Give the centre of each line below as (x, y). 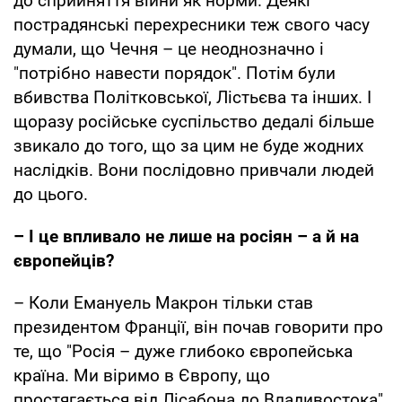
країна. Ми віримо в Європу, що (142, 376)
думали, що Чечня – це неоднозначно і (169, 49)
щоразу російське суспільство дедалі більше (194, 122)
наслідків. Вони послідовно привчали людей (194, 170)
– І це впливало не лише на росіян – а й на (186, 237)
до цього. (51, 195)
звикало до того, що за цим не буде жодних (188, 146)
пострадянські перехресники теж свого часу (192, 25)
